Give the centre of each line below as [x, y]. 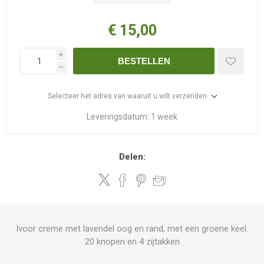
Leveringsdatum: [118, 117]
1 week [164, 117]
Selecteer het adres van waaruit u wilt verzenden [127, 96]
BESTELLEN [144, 61]
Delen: [132, 157]
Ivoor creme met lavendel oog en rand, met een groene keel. [132, 229]
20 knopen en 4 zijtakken [132, 242]
